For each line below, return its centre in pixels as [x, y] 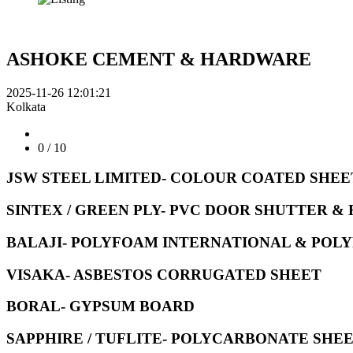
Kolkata [26, 106]
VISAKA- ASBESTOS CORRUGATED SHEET [164, 274]
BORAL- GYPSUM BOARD [100, 307]
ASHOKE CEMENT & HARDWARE [159, 59]
